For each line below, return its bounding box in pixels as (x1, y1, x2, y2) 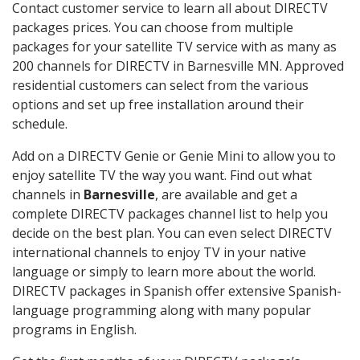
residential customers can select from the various (12, 76, 309, 94)
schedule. (12, 114, 67, 133)
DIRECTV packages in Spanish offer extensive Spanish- (12, 281, 342, 300)
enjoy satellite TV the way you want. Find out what (12, 166, 312, 184)
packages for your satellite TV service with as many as (12, 37, 337, 55)
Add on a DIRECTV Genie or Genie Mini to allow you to (12, 146, 336, 165)
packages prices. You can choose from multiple (12, 18, 293, 36)
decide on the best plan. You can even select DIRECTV (12, 223, 332, 242)
